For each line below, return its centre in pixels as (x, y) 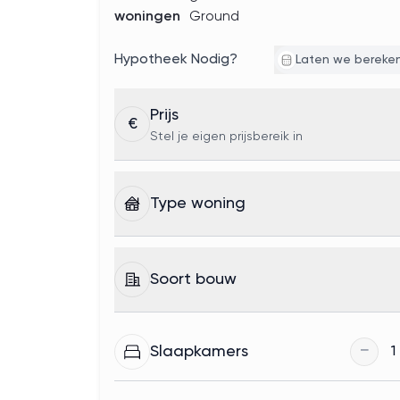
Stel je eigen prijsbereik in (226, 137)
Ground (215, 17)
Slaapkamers (199, 352)
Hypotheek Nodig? (176, 60)
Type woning (198, 204)
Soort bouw (193, 279)
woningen (147, 17)
